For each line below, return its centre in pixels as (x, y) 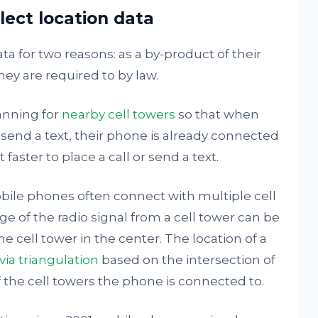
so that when (217, 114)
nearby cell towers (118, 114)
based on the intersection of (187, 260)
